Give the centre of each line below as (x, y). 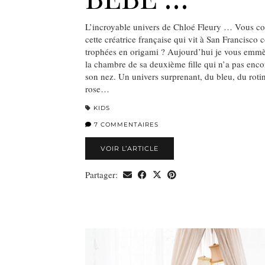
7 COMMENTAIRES (125, 124)
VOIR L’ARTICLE (130, 148)
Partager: (103, 174)
